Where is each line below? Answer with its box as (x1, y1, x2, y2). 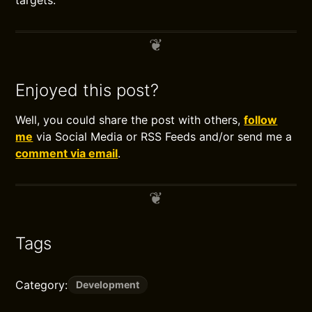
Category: (15, 278, 68, 292)
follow (244, 113, 278, 127)
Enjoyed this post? (15, 80, 159, 100)
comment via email (15, 146, 118, 160)
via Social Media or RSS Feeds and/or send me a (33, 130, 292, 143)
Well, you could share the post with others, (15, 113, 244, 127)
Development (76, 279, 140, 290)
